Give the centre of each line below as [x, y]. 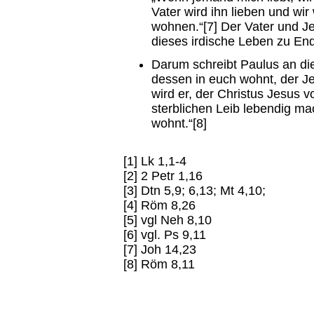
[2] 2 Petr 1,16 [163, 176]
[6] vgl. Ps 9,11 [165, 235]
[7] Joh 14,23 [160, 250]
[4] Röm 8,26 [159, 205]
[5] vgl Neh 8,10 [168, 220]
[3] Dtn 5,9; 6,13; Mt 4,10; [194, 191]
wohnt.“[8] [179, 123]
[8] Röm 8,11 [159, 264]
